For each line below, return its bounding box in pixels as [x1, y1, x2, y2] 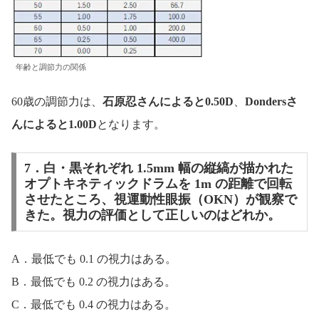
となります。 [97, 118, 165, 131]
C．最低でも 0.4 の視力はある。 [11, 298, 176, 310]
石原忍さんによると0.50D [103, 95, 234, 108]
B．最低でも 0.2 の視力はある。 [11, 275, 176, 288]
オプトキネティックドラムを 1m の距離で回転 [23, 177, 292, 192]
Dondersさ [245, 95, 298, 108]
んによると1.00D [11, 118, 97, 131]
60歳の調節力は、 [11, 95, 103, 108]
